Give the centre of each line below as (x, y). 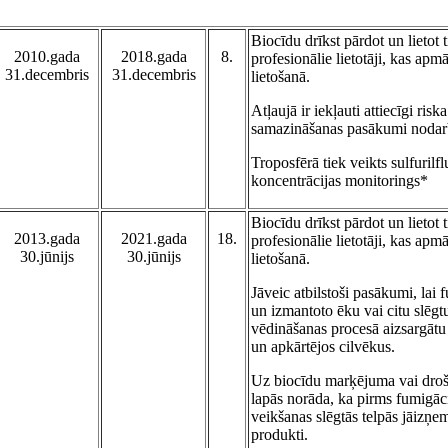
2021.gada (153, 239)
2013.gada (46, 239)
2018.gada (153, 57)
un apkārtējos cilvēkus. (323, 347)
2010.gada (46, 57)
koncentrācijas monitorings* (339, 181)
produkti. (279, 435)
